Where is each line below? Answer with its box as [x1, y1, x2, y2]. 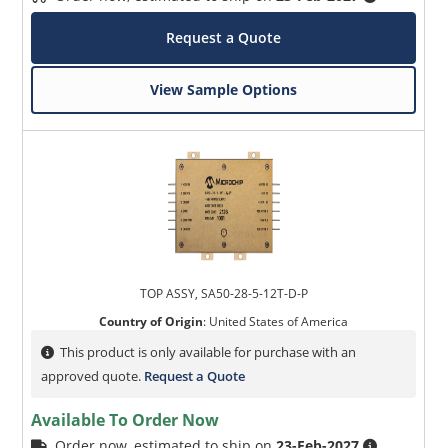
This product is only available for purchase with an [60, 343, 357, 362]
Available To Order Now [31, 409, 220, 432]
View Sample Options [150, 80, 298, 100]
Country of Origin [99, 313, 204, 331]
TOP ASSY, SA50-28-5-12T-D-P [139, 285, 308, 303]
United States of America [209, 313, 349, 331]
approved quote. [41, 367, 145, 386]
